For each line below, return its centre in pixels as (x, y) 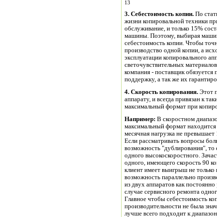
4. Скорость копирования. (161, 92)
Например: (140, 119)
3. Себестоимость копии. (159, 14)
